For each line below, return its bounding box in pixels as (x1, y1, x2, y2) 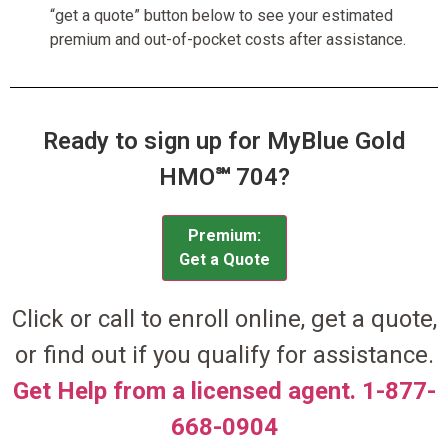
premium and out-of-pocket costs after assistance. (50, 29, 406, 49)
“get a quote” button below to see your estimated (50, 5, 393, 25)
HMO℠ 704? (158, 162, 290, 191)
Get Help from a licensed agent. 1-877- (12, 376, 436, 405)
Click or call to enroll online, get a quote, (11, 304, 437, 333)
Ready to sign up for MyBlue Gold (43, 126, 405, 155)
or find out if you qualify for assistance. (14, 340, 434, 369)
